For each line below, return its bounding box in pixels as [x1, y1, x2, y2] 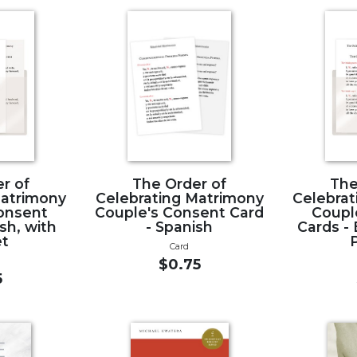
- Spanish [146, 218, 214, 235]
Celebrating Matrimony [95, 189, 264, 206]
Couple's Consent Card [95, 203, 265, 221]
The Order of [132, 175, 227, 192]
